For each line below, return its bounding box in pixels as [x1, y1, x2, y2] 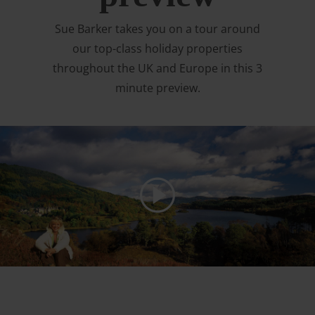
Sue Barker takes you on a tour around [55, 21, 260, 37]
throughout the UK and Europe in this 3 [53, 60, 262, 76]
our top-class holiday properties [72, 41, 243, 56]
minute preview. [115, 80, 200, 96]
